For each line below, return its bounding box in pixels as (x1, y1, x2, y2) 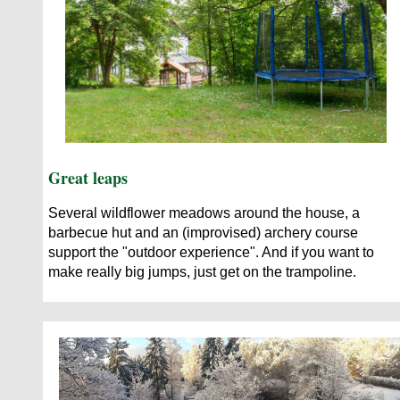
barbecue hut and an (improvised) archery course (48, 224, 358, 240)
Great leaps (48, 165, 128, 189)
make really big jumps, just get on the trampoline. (48, 263, 356, 279)
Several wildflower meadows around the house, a (48, 204, 360, 221)
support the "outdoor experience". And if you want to (48, 244, 374, 260)
